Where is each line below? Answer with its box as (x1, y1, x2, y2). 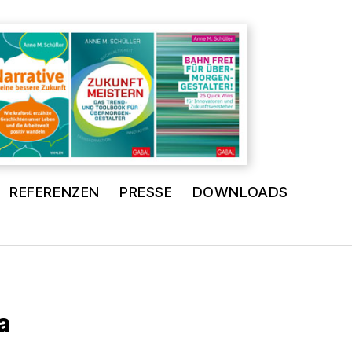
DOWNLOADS (192, 183, 289, 200)
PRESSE (119, 183, 173, 200)
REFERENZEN (9, 183, 100, 200)
